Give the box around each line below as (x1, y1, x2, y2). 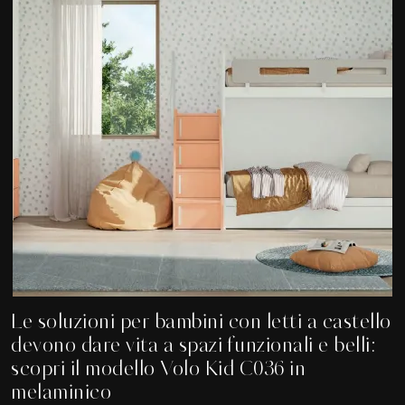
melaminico (11, 382, 111, 403)
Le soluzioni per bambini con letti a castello (11, 312, 391, 333)
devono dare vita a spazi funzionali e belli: (11, 335, 375, 356)
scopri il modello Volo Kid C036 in (11, 359, 306, 380)
